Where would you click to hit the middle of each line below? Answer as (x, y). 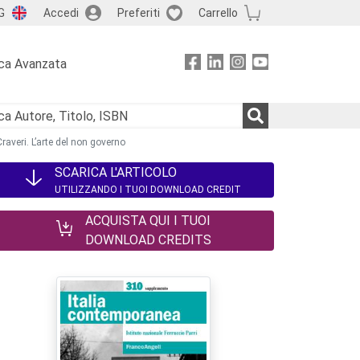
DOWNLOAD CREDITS (148, 240)
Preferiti (138, 12)
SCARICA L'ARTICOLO (116, 172)
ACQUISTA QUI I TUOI (147, 221)
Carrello (218, 12)
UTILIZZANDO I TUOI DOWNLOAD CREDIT (148, 190)
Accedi (61, 12)
